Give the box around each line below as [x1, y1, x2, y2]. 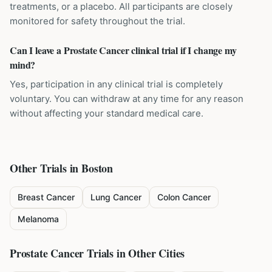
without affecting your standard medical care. [10, 107, 203, 119]
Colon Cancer [157, 192, 211, 202]
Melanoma [18, 214, 59, 224]
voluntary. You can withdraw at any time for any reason [10, 93, 243, 104]
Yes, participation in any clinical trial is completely [10, 78, 223, 90]
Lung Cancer [90, 192, 141, 202]
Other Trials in [10, 160, 82, 176]
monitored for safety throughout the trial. [10, 15, 185, 27]
